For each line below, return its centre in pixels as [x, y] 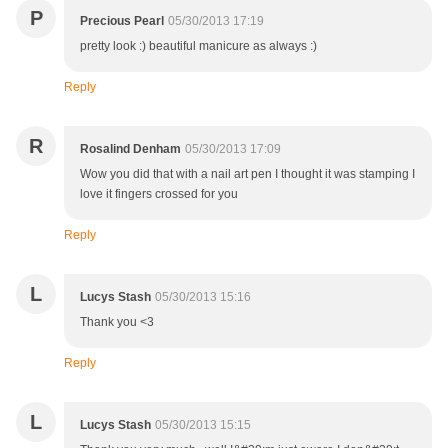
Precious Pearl [122, 21]
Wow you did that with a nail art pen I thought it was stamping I [247, 174]
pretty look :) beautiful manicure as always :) [198, 46]
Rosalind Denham [130, 149]
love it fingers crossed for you [159, 194]
